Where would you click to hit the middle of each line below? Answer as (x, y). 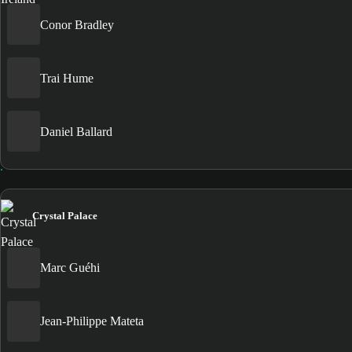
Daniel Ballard (76, 131)
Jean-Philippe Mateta (92, 321)
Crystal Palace (65, 215)
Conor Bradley (77, 24)
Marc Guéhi (70, 268)
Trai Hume (67, 78)
